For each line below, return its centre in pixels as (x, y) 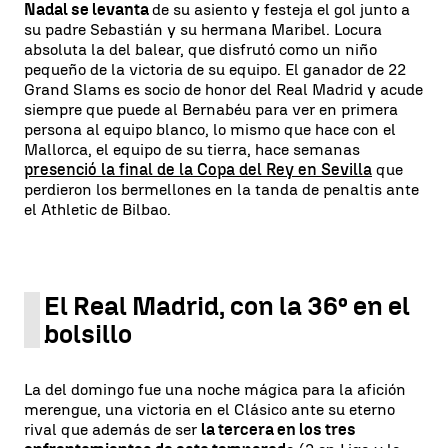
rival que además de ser (112, 429)
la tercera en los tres (278, 429)
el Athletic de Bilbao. (97, 209)
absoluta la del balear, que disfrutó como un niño (200, 49)
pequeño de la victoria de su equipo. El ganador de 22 (215, 69)
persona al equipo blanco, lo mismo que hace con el (210, 129)
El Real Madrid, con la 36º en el (227, 305)
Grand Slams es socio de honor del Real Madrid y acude (223, 89)
